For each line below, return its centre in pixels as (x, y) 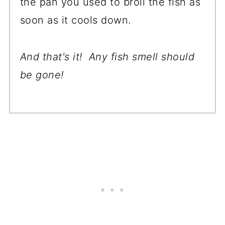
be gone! (42, 75)
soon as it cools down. (77, 20)
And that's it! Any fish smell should (107, 57)
